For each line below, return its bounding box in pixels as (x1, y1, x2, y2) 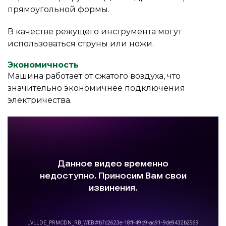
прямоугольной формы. (8, 4, 109, 14)
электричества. (8, 95, 72, 105)
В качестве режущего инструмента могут (8, 26, 182, 36)
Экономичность (8, 60, 79, 70)
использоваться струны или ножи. (8, 38, 154, 48)
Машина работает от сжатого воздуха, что (8, 71, 181, 81)
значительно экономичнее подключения (8, 83, 185, 93)
